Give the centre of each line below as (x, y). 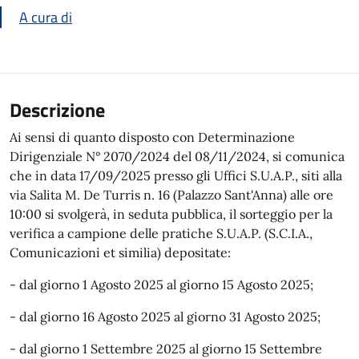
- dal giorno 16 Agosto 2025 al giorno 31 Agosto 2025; (165, 317)
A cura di (46, 17)
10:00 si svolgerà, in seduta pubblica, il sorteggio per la (171, 214)
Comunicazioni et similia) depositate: (120, 252)
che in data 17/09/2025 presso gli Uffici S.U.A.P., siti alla (176, 175)
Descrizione (57, 110)
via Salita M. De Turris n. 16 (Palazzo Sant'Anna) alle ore (171, 195)
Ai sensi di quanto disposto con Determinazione (152, 137)
